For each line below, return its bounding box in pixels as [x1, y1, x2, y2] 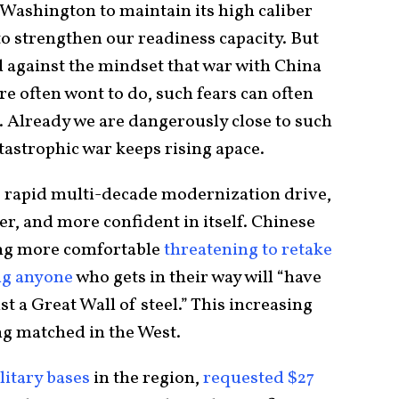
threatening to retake [164, 238, 332, 264]
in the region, [90, 366, 203, 392]
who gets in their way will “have [73, 265, 322, 291]
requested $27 [203, 366, 314, 392]
